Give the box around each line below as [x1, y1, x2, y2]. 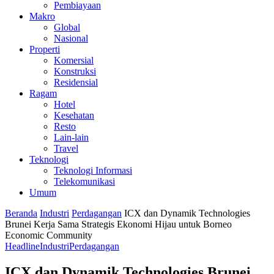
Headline [5, 241, 40, 251]
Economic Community [5, 230, 92, 240]
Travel [54, 143, 78, 154]
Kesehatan [54, 110, 94, 120]
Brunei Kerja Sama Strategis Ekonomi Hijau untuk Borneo [5, 219, 232, 229]
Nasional [54, 33, 88, 43]
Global [54, 22, 80, 32]
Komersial [54, 55, 94, 65]
